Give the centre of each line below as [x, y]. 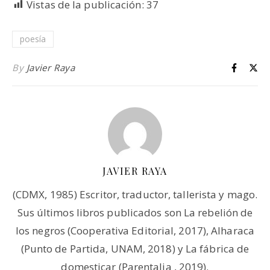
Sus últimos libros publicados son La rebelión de [135, 212]
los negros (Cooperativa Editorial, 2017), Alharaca [135, 230]
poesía [33, 39]
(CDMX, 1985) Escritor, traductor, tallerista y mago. [135, 194]
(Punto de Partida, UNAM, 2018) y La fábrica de [135, 248]
